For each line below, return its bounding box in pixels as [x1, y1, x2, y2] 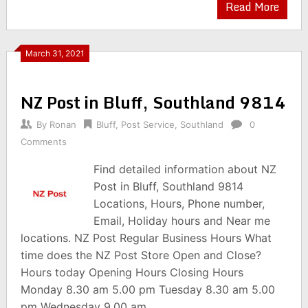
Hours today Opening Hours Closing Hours [20, 265, 243, 279]
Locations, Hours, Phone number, [93, 197, 265, 210]
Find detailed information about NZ [93, 162, 277, 176]
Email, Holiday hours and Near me [93, 214, 271, 228]
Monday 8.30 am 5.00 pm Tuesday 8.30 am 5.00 [20, 283, 275, 296]
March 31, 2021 [25, 48, 85, 58]
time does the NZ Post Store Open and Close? [20, 248, 261, 262]
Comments [20, 136, 67, 147]
